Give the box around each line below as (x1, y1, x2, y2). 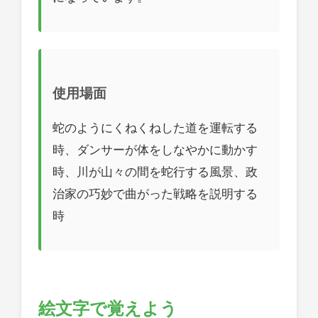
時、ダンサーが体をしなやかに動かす (53, 142, 258, 157)
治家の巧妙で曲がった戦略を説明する (53, 186, 258, 201)
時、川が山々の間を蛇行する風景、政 (53, 164, 258, 179)
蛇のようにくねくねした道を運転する (53, 120, 258, 135)
